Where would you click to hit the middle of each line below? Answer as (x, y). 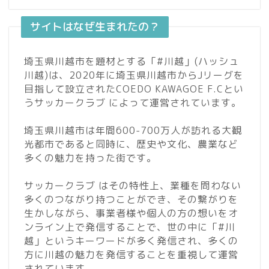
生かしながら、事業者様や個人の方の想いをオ (131, 213)
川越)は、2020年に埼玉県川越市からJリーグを (134, 75)
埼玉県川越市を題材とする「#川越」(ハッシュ (131, 62)
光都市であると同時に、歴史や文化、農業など (131, 144)
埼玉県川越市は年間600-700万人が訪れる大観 (133, 131)
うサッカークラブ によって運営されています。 (133, 103)
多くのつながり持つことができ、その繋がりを (131, 200)
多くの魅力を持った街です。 (90, 158)
